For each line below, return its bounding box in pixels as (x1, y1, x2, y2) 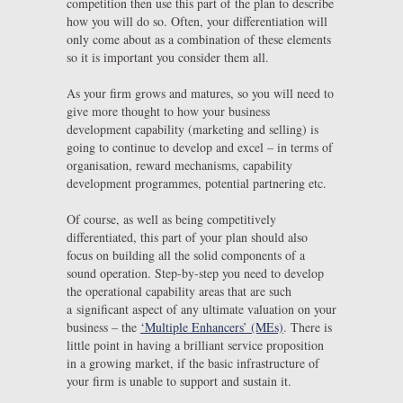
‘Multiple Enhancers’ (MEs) (140, 318, 283, 336)
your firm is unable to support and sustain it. (67, 372, 291, 390)
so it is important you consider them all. (67, 48, 269, 66)
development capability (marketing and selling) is (67, 120, 318, 138)
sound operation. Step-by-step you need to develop (67, 264, 324, 282)
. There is (283, 318, 332, 336)
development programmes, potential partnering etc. (67, 174, 327, 192)
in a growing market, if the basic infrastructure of (67, 354, 319, 372)
